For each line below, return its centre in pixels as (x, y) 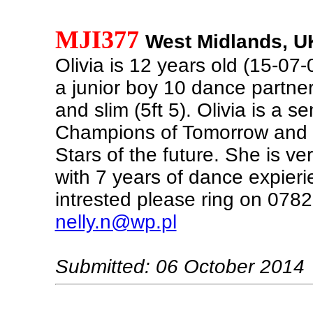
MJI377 (97, 40)
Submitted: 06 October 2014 (180, 267)
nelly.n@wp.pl (116, 222)
